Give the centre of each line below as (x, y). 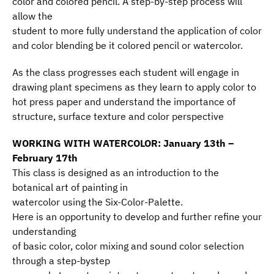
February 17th (45, 157)
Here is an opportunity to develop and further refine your (137, 216)
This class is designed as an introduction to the (116, 172)
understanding (44, 231)
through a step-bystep (61, 260)
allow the (32, 16)
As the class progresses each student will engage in (126, 72)
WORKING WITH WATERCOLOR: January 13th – (123, 143)
